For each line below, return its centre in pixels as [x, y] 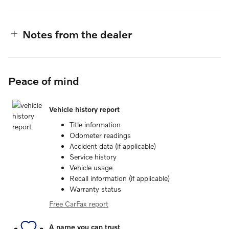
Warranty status [95, 189]
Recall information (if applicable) [120, 178]
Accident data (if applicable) [113, 146]
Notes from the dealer [77, 34]
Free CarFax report [79, 203]
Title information [95, 124]
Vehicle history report [84, 109]
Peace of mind [44, 80]
